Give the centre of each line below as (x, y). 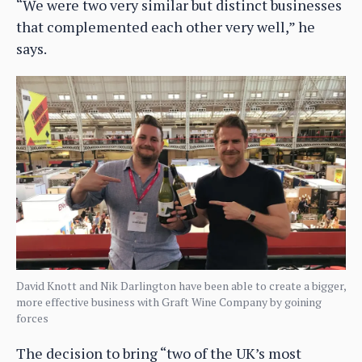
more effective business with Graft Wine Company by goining (169, 301)
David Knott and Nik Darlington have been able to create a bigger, (181, 285)
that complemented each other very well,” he (166, 26)
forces (32, 318)
